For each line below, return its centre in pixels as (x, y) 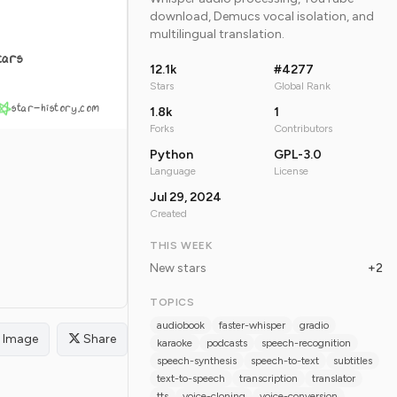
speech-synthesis (197, 361)
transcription (269, 379)
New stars (178, 269)
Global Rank (302, 86)
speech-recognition (306, 343)
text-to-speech (191, 379)
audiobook (181, 326)
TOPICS (172, 303)
